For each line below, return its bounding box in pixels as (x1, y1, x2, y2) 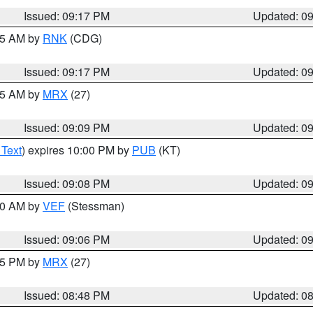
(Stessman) (65, 198, 124, 214)
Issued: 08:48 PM (24, 287, 110, 303)
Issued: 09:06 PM (24, 231, 110, 247)
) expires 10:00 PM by (22, 142, 132, 158)
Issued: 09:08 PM (24, 175, 110, 191)
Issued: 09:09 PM (24, 119, 110, 136)
